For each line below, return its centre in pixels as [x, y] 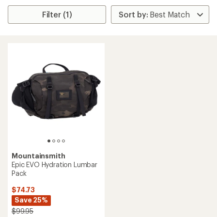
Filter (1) [57, 14]
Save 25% [31, 200]
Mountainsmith [39, 156]
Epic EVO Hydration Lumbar [54, 164]
